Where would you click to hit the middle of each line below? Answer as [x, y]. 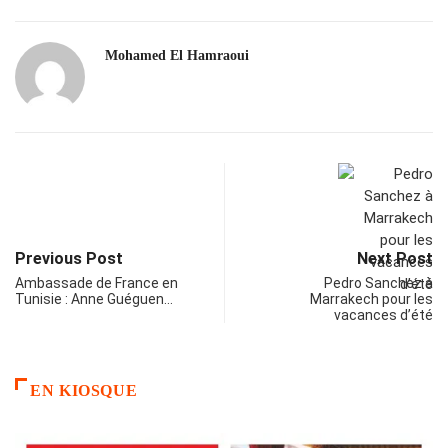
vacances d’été [383, 315]
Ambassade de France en [96, 283]
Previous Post [69, 259]
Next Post [395, 259]
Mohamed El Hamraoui [177, 56]
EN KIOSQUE [84, 391]
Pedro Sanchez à [378, 283]
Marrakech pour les [371, 299]
